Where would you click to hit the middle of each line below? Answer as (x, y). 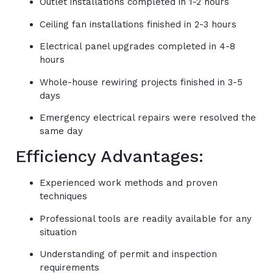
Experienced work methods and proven (129, 183)
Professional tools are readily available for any (146, 218)
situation (58, 232)
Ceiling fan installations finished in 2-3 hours (138, 24)
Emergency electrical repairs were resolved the (148, 117)
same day (61, 131)
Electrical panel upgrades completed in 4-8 (137, 47)
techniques (63, 197)
